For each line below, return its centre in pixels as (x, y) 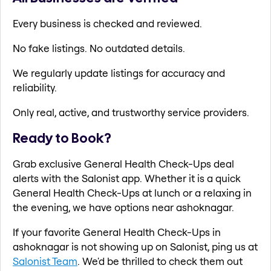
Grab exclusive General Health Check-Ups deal (123, 164)
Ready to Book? (62, 138)
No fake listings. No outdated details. (99, 48)
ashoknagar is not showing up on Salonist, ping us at (135, 247)
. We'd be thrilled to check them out (160, 261)
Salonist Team (45, 261)
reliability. (35, 87)
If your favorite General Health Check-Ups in (117, 232)
